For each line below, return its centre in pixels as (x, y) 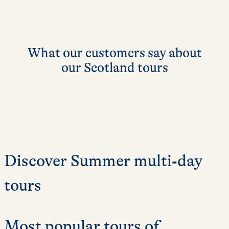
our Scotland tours (114, 67)
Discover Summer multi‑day (103, 161)
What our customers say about (114, 53)
